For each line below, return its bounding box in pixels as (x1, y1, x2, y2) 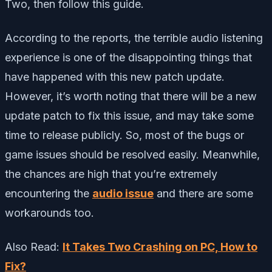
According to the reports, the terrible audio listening (5, 31, 263, 44)
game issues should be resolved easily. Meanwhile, (5, 148, 260, 161)
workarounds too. (5, 206, 94, 219)
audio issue (92, 186, 154, 200)
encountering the (5, 186, 92, 200)
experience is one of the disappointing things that (5, 50, 252, 64)
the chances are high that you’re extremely (5, 167, 217, 180)
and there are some (154, 186, 253, 200)
